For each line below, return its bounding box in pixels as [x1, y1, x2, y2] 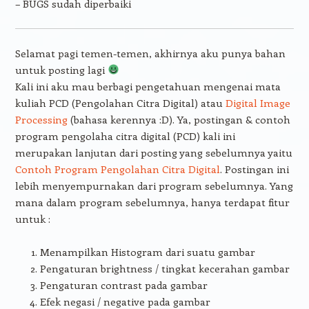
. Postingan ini [219, 161, 289, 176]
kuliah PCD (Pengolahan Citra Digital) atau [14, 95, 226, 110]
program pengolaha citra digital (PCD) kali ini [14, 128, 235, 143]
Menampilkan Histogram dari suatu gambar [39, 244, 255, 259]
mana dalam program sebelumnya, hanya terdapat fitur [14, 195, 290, 209]
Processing [14, 112, 68, 126]
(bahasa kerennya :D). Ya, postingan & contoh [67, 112, 290, 126]
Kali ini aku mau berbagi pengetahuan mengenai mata [14, 79, 281, 93]
